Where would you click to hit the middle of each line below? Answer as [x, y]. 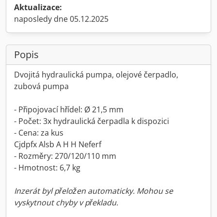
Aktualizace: [38, 7]
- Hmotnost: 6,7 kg [47, 168]
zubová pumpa [41, 86]
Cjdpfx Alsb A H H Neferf [58, 144]
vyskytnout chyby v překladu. [66, 202]
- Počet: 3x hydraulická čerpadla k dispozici [92, 121]
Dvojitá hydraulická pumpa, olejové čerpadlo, [96, 75]
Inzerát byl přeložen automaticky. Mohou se [93, 191]
